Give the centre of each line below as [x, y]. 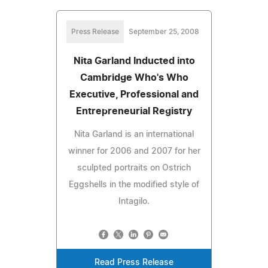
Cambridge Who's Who [134, 77]
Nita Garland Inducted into [134, 61]
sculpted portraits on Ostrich [134, 168]
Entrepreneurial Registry [134, 111]
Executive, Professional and [134, 94]
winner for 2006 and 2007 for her [134, 151]
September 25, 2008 [164, 31]
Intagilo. [134, 201]
